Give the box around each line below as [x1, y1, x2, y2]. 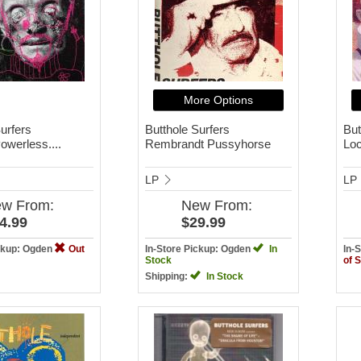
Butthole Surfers [145, 122, 230, 136]
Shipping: [145, 270, 190, 282]
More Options [184, 93, 253, 106]
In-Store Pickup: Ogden [145, 243, 253, 255]
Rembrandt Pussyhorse [145, 136, 271, 151]
